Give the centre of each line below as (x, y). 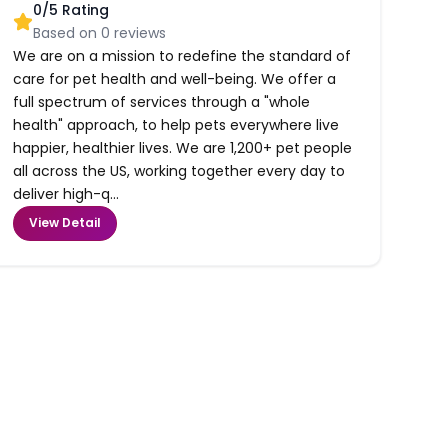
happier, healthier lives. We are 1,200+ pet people (183, 147)
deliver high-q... (66, 193)
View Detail (65, 223)
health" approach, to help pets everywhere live (176, 124)
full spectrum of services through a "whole (162, 101)
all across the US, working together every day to (179, 170)
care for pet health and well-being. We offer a (175, 78)
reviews (138, 32)
